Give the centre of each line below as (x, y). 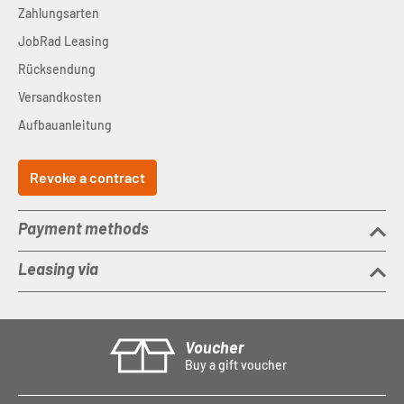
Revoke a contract (87, 177)
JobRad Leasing (64, 41)
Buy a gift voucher (236, 365)
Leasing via (58, 269)
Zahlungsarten (59, 13)
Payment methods (83, 228)
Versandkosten (60, 97)
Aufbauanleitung (65, 125)
